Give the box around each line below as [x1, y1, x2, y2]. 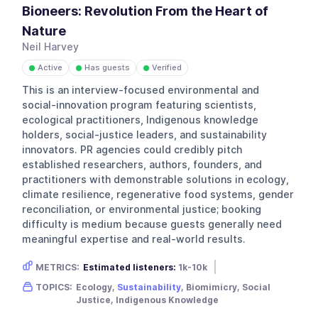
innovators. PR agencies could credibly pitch [22, 143, 243, 155]
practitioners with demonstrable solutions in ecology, [22, 173, 290, 185]
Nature [22, 23, 67, 39]
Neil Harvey [22, 41, 79, 53]
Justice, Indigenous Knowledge [76, 294, 219, 305]
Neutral [143, 276, 180, 287]
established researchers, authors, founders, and [22, 158, 263, 170]
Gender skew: [83, 276, 144, 287]
